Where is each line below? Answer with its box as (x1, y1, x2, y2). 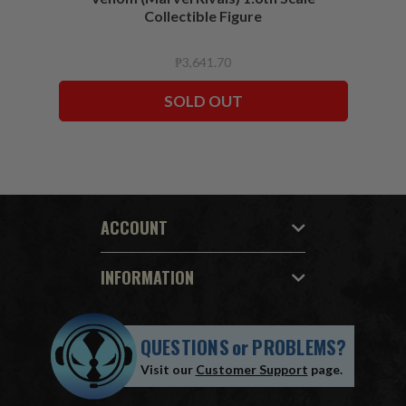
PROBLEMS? (252, 333, 347, 362)
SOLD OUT (163, 91, 243, 111)
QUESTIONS (140, 333, 229, 362)
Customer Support (195, 362, 308, 378)
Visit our (140, 362, 196, 378)
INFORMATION (100, 266, 194, 290)
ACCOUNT (100, 216, 168, 240)
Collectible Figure (144, 7, 262, 25)
